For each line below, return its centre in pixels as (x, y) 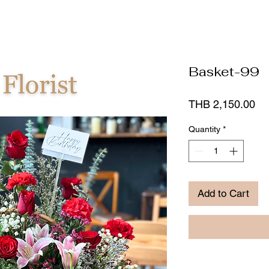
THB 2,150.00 (222, 104)
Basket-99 (224, 72)
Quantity (204, 129)
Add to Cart (223, 194)
